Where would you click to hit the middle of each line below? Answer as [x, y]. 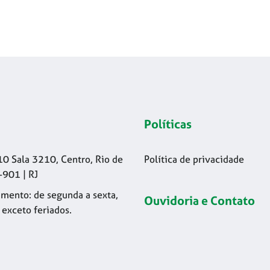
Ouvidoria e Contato [199, 201]
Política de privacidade [194, 159]
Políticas [168, 124]
